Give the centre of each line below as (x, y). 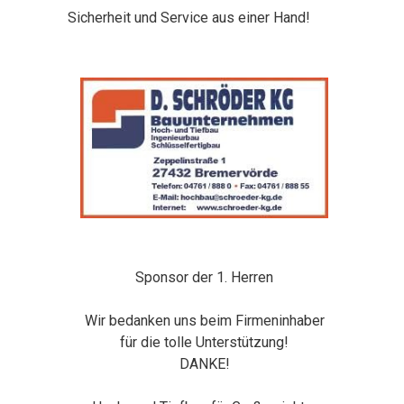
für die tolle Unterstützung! (205, 343)
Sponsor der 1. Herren (205, 278)
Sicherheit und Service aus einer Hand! (189, 18)
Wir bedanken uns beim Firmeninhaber (204, 321)
